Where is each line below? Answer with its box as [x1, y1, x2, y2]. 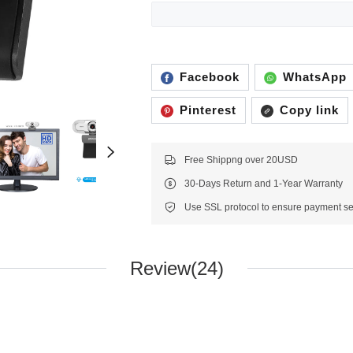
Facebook [179, 70, 240, 84]
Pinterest [179, 102, 236, 117]
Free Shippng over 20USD [184, 154, 298, 165]
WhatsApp [282, 70, 347, 84]
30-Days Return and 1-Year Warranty [184, 177, 343, 189]
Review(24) [129, 257, 224, 279]
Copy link [279, 102, 339, 117]
